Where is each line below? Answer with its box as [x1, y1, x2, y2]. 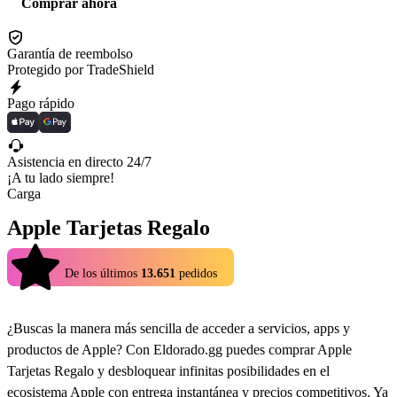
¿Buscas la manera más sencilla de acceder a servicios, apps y [7, 321, 350, 337]
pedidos [179, 266, 217, 280]
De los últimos [65, 266, 137, 280]
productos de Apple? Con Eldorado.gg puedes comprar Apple [7, 342, 352, 358]
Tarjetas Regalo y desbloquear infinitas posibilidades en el [7, 363, 330, 379]
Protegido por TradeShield [7, 62, 154, 77]
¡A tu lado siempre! [7, 170, 114, 185]
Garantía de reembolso [7, 46, 133, 61]
